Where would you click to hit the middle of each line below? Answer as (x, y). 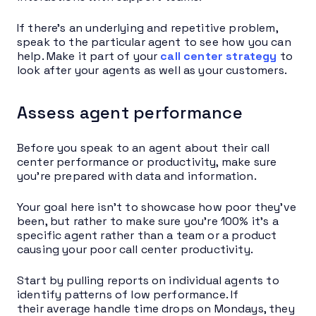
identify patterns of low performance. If (128, 294)
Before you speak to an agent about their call (144, 147)
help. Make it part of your (89, 56)
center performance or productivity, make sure (147, 162)
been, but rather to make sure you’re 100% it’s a (148, 221)
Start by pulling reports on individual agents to (148, 280)
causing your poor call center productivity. (135, 249)
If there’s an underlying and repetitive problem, (147, 28)
